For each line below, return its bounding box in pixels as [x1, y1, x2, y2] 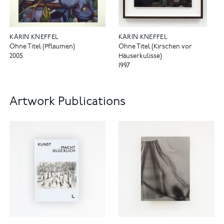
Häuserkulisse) [118, 53, 162, 60]
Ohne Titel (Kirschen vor [118, 43, 192, 50]
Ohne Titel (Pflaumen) [9, 43, 75, 50]
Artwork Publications [9, 95, 126, 108]
